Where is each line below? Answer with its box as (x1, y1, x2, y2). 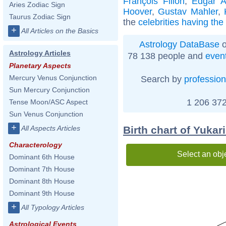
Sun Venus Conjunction (9, 110, 83, 118)
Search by (140, 74, 184, 84)
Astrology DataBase (139, 39, 219, 49)
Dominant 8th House (9, 177, 75, 185)
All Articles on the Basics (21, 27, 98, 35)
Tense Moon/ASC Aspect (9, 98, 88, 106)
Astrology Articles (9, 49, 71, 57)
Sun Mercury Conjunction (9, 86, 90, 94)
